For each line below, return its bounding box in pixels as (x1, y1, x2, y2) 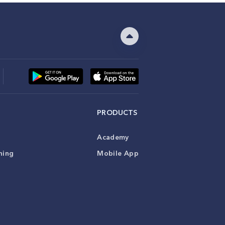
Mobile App (97, 149, 139, 158)
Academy (97, 133, 129, 142)
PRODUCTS (97, 108, 138, 117)
